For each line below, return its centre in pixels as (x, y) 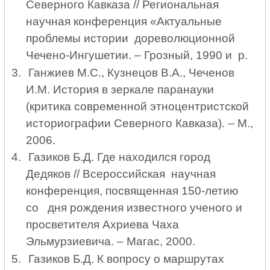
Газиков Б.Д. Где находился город (121, 157)
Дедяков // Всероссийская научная (121, 174)
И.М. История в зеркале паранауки (121, 89)
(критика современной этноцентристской (137, 106)
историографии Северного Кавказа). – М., (139, 123)
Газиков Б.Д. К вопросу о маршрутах (127, 259)
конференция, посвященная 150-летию (132, 191)
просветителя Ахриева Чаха (102, 225)
